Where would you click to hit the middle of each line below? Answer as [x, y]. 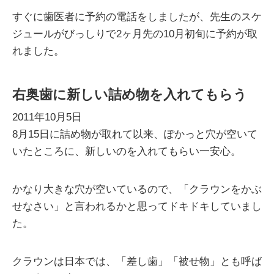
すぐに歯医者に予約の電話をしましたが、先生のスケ [137, 17]
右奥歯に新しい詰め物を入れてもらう [130, 94]
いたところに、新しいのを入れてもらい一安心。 [127, 151]
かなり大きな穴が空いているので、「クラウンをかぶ [137, 189]
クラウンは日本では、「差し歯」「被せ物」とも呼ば [137, 261]
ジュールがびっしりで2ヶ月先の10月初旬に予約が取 [135, 34]
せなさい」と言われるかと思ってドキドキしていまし [137, 206]
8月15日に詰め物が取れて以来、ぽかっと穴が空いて [135, 134]
